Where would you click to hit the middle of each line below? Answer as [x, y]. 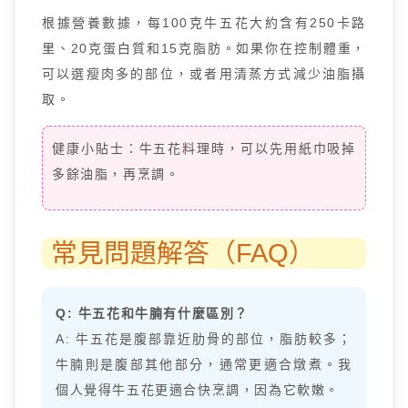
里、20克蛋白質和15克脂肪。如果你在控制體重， [204, 48]
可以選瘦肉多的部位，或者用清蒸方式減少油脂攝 [204, 74]
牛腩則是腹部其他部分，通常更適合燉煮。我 [204, 364]
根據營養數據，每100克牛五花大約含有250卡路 [204, 23]
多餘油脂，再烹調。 [116, 174]
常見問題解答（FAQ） [183, 253]
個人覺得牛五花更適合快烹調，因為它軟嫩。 [198, 390]
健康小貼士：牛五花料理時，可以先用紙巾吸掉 [204, 148]
